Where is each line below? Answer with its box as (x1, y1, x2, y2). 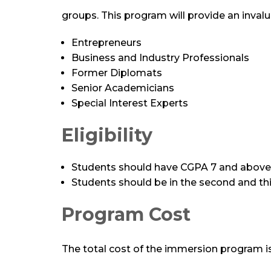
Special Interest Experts (71, 97, 188, 109)
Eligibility (62, 123, 152, 146)
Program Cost (62, 203, 191, 226)
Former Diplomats (71, 67, 162, 79)
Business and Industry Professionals (71, 51, 249, 64)
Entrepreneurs (71, 36, 142, 48)
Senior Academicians (71, 82, 174, 94)
